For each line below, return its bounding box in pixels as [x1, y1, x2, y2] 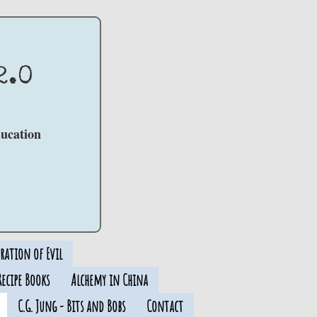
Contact [146, 296, 183, 316]
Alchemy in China [70, 270, 148, 289]
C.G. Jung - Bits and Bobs [17, 296, 125, 316]
